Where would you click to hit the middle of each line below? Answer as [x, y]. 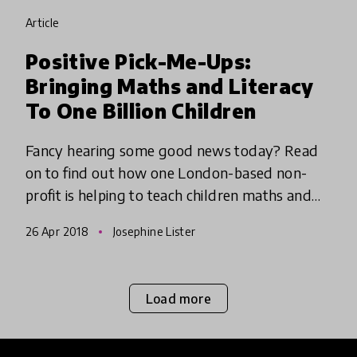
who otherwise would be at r [120, 240]
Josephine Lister [153, 232]
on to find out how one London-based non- [167, 173]
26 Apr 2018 [59, 232]
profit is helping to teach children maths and [169, 195]
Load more [178, 298]
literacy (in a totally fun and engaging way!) [168, 218]
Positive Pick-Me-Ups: [139, 62]
